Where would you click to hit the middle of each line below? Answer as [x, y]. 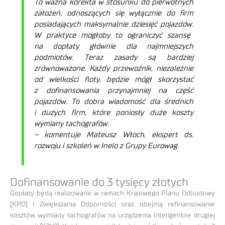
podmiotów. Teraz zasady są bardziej [114, 57]
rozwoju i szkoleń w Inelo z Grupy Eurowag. [106, 146]
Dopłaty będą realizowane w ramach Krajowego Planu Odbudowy [113, 193]
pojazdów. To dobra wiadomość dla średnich [114, 101]
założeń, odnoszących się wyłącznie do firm [114, 13]
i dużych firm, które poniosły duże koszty [114, 113]
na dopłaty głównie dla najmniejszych [114, 46]
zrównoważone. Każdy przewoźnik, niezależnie [114, 68]
